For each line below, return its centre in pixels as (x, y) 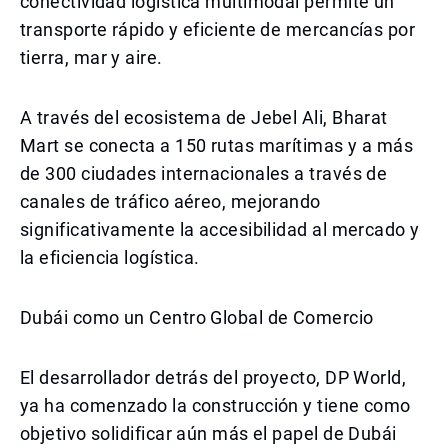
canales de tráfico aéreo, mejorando (170, 201)
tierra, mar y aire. (91, 57)
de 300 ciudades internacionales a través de (204, 173)
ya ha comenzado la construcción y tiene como (215, 405)
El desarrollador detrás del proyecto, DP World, (213, 377)
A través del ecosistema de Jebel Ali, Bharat (204, 117)
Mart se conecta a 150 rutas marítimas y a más (217, 145)
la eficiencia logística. (110, 257)
